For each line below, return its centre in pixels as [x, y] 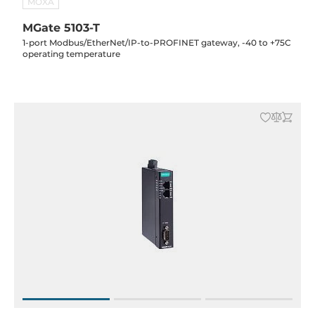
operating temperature [71, 54]
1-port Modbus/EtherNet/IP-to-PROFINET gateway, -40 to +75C [157, 43]
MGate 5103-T [61, 28]
